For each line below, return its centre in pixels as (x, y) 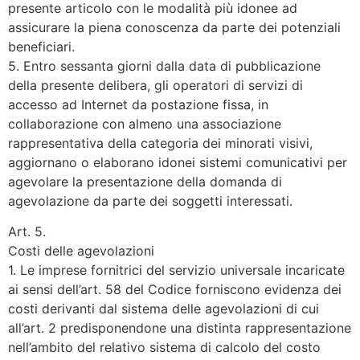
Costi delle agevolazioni (81, 251)
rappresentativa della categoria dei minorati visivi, (160, 143)
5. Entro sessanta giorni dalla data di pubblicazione (164, 66)
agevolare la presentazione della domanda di (145, 182)
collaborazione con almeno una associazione (145, 124)
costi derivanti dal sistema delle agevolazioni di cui (164, 309)
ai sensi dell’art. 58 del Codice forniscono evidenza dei (175, 290)
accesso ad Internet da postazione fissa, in (138, 105)
